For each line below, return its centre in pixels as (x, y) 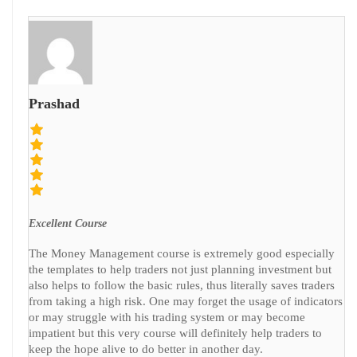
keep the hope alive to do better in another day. (146, 349)
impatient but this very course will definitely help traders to (175, 333)
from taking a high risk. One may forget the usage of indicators (186, 301)
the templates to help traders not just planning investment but (180, 269)
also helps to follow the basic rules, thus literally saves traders (182, 285)
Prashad (54, 104)
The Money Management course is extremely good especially (182, 253)
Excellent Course (68, 224)
